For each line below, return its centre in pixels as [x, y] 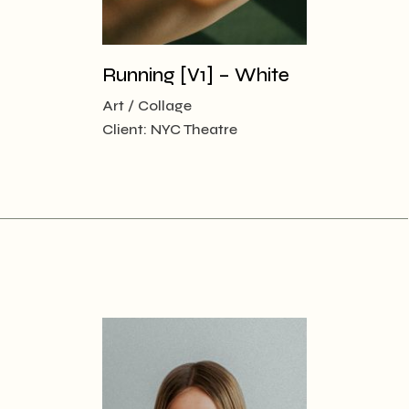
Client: [126, 129]
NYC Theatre [194, 129]
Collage [165, 105]
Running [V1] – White [196, 75]
